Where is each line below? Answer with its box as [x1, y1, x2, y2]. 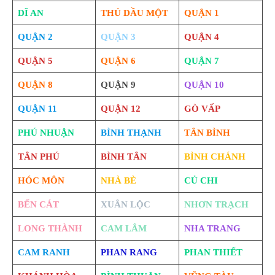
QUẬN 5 [17, 55, 53, 66]
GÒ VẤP [184, 103, 220, 114]
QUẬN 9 [100, 79, 136, 90]
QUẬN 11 [17, 103, 57, 114]
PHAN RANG [100, 247, 157, 257]
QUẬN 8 [17, 79, 53, 90]
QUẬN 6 [100, 55, 136, 66]
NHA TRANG [184, 223, 241, 233]
